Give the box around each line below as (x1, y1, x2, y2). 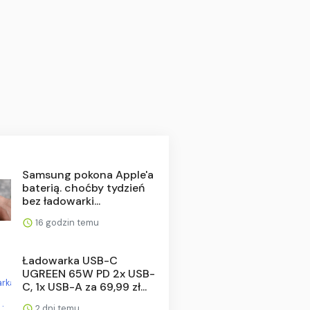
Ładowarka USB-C (21, 253, 118, 268)
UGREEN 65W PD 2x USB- (21, 266, 155, 281)
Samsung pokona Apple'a (21, 167, 154, 182)
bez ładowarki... (21, 193, 100, 208)
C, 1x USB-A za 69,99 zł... (21, 279, 147, 294)
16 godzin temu (33, 216, 99, 228)
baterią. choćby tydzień (21, 180, 145, 195)
